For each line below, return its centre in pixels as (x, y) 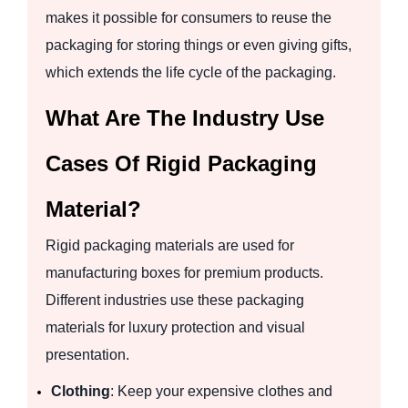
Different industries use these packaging (175, 300)
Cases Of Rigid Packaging (181, 163)
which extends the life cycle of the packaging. (191, 72)
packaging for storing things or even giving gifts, (199, 45)
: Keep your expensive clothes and (221, 391)
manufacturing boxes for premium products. (184, 272)
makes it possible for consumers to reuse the (189, 17)
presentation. (89, 354)
